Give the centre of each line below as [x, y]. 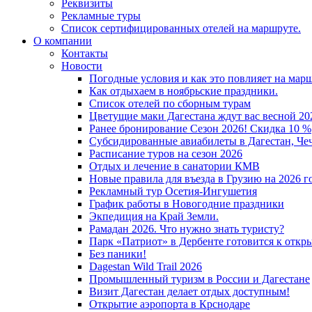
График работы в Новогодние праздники [187, 204]
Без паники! [118, 254]
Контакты [85, 53]
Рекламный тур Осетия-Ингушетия [173, 191]
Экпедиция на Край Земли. [154, 216]
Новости [82, 66]
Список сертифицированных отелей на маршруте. [181, 28]
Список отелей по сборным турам [170, 103]
